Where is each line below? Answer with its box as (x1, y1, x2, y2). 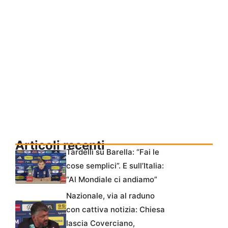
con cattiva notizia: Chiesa (66, 205, 165, 215)
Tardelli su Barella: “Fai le (66, 147, 159, 157)
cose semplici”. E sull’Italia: (66, 161, 164, 171)
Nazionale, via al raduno (66, 191, 155, 201)
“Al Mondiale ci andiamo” (66, 175, 157, 185)
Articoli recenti (15, 138, 105, 153)
